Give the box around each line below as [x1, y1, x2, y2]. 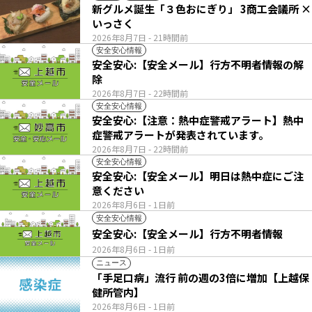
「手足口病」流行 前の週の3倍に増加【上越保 [92, 270, 178, 285]
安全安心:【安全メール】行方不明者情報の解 [92, 57, 304, 72]
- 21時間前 [148, 31, 188, 44]
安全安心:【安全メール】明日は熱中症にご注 [92, 169, 304, 184]
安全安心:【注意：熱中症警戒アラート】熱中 [92, 113, 304, 128]
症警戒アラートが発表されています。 [92, 127, 269, 143]
